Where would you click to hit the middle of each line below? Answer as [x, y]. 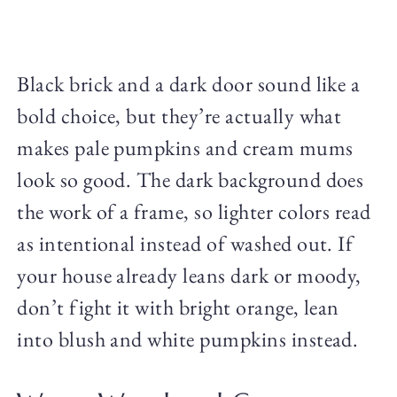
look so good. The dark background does [191, 180]
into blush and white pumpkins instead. [188, 339]
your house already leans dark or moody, [189, 276]
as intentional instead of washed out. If [185, 244]
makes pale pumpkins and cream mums [185, 148]
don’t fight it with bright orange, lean [178, 307]
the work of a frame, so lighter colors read [194, 212]
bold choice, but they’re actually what [179, 116]
